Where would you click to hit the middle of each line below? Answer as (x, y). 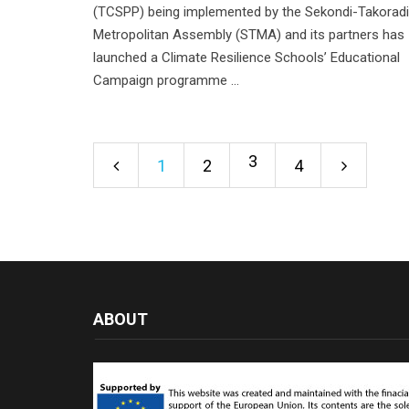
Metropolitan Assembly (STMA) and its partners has (249, 35)
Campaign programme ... (166, 81)
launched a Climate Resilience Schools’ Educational (246, 58)
